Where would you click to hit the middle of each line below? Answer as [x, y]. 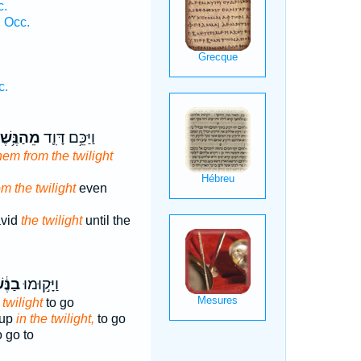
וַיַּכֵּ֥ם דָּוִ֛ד [67, 138]
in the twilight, [55, 319]
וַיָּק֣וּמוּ [39, 284]
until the [106, 220]
